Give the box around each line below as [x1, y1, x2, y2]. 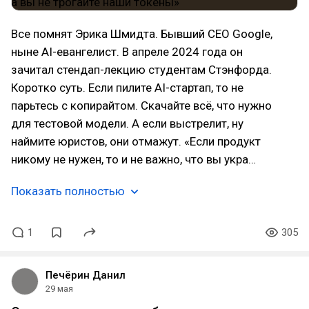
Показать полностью [11, 184, 125, 198]
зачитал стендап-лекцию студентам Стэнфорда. [11, 63, 272, 77]
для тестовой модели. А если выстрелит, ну [11, 117, 243, 130]
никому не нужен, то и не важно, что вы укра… [11, 152, 256, 166]
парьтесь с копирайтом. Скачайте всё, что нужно [11, 99, 272, 112]
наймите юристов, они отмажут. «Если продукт [11, 134, 261, 148]
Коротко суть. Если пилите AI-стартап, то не [11, 81, 243, 94]
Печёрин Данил [46, 269, 126, 281]
